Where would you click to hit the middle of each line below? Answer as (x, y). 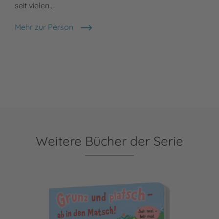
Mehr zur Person (44, 27)
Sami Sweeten (39, 32)
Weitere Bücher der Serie (109, 141)
